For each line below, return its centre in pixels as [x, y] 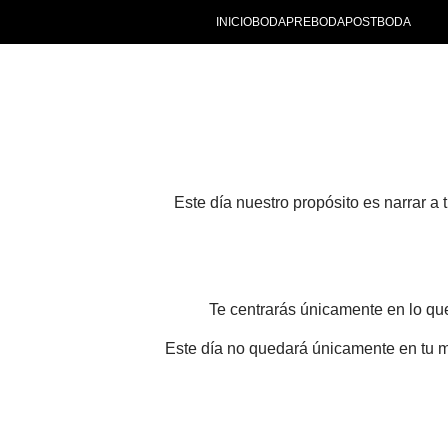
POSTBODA [377, 22]
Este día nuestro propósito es [279, 202]
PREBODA [315, 22]
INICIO [233, 22]
